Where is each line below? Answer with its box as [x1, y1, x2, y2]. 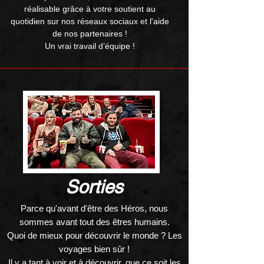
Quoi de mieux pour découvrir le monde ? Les [6, 230, 182, 240]
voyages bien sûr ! [59, 244, 130, 254]
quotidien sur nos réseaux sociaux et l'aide [11, 16, 169, 26]
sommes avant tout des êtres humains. [19, 217, 170, 227]
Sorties [65, 176, 123, 197]
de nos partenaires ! [52, 29, 127, 38]
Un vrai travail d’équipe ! [45, 41, 135, 51]
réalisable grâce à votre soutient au [24, 4, 156, 14]
